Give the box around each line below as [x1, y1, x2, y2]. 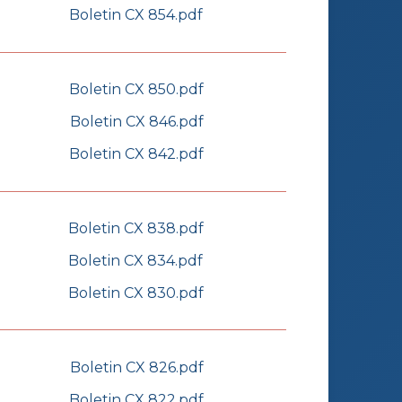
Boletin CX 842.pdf [69, 145, 204, 163]
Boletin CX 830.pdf [67, 284, 204, 302]
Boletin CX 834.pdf [68, 252, 203, 270]
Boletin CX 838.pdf [67, 220, 204, 238]
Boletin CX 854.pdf [68, 6, 203, 24]
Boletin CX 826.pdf [69, 358, 204, 376]
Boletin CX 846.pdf [69, 113, 204, 131]
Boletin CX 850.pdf [69, 81, 204, 99]
